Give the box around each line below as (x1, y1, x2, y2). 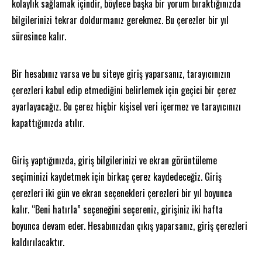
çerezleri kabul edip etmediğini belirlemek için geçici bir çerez (12, 82, 236, 97)
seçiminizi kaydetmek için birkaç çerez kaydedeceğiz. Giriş (12, 169, 222, 184)
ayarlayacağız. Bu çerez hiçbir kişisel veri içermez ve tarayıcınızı (12, 99, 241, 113)
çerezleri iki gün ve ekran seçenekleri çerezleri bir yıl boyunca (12, 185, 232, 200)
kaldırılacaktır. (12, 235, 64, 249)
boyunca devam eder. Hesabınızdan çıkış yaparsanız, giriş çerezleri (12, 218, 247, 233)
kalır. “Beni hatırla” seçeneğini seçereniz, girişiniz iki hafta (12, 202, 223, 216)
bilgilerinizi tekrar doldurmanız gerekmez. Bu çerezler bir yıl (12, 12, 229, 27)
